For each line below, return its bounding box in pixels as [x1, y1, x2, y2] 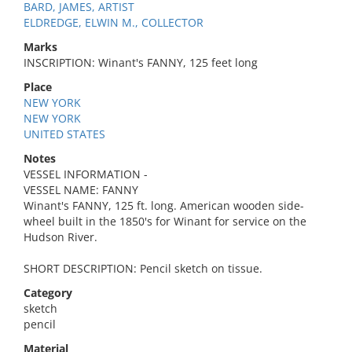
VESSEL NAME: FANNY [24, 182, 138, 197]
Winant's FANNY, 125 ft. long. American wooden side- [24, 198, 304, 213]
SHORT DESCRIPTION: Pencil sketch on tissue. [24, 261, 262, 276]
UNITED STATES [24, 126, 105, 141]
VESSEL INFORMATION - [24, 167, 148, 181]
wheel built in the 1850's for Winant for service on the [24, 214, 306, 229]
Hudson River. [24, 229, 97, 244]
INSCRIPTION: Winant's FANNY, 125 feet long [24, 55, 258, 70]
